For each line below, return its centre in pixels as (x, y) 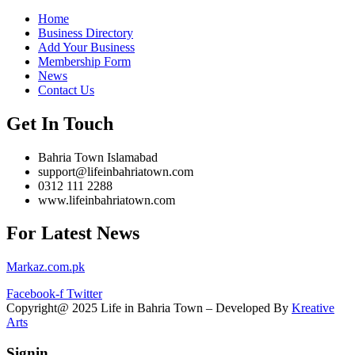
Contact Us (66, 90)
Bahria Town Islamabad (98, 157)
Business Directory (86, 32)
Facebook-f (35, 294)
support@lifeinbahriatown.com (116, 171)
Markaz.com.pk (46, 267)
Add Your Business (86, 47)
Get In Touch (60, 123)
